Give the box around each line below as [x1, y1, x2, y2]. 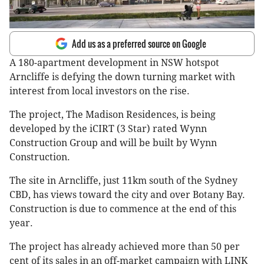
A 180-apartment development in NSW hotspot [9, 57, 219, 69]
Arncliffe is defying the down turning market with [9, 71, 235, 83]
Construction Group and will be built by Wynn [9, 137, 217, 149]
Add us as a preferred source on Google [72, 37, 206, 51]
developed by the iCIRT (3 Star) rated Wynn [9, 123, 207, 135]
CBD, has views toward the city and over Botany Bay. [9, 189, 245, 201]
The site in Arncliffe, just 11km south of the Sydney [9, 175, 237, 187]
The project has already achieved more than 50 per [9, 241, 240, 253]
